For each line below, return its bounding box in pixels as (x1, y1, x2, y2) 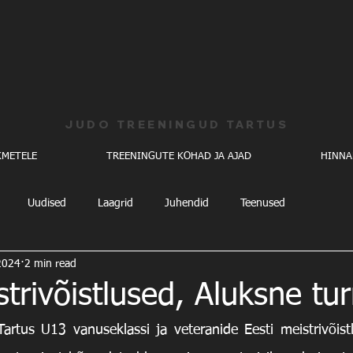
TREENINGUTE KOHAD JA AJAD (106, 151, 251, 162)
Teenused (240, 198, 285, 209)
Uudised (28, 198, 66, 209)
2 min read (24, 258, 76, 269)
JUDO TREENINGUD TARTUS (65, 117, 288, 132)
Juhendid (165, 198, 209, 209)
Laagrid (98, 198, 133, 209)
